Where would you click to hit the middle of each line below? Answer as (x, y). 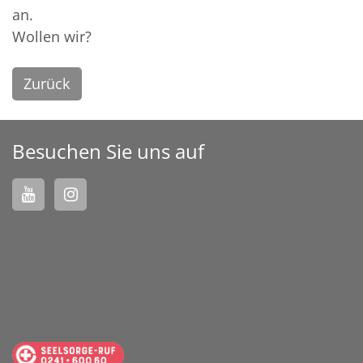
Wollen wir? (52, 36)
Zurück (47, 83)
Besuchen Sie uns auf (108, 152)
